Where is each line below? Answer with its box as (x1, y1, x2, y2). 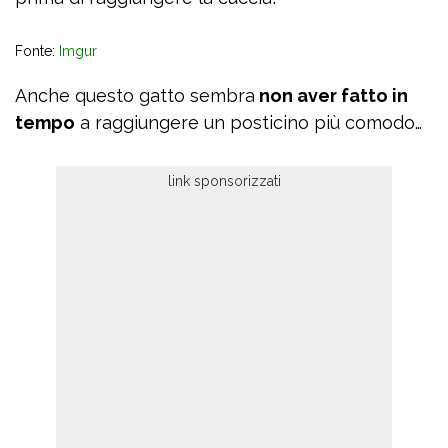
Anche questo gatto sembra (15, 85, 255, 107)
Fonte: (15, 43, 59, 60)
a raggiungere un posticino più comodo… (75, 112, 422, 134)
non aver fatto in (255, 85, 408, 107)
